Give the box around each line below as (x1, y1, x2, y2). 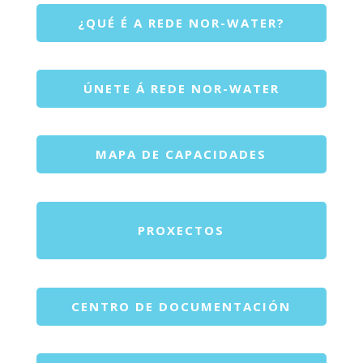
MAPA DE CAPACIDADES (96, 145, 267, 162)
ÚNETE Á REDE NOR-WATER (83, 79, 280, 96)
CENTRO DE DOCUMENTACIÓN (71, 297, 292, 314)
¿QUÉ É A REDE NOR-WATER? (77, 14, 285, 31)
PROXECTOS (138, 221, 225, 238)
